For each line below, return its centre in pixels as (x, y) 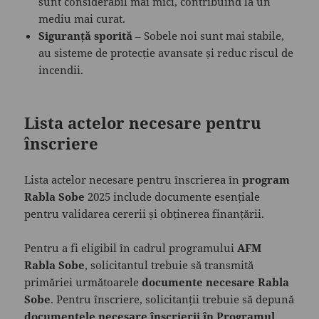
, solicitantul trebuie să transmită (169, 265)
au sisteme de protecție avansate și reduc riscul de (166, 53)
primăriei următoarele (83, 282)
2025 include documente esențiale (173, 197)
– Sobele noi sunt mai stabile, (209, 36)
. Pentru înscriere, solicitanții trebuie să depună (173, 299)
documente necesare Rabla (216, 282)
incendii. (61, 70)
